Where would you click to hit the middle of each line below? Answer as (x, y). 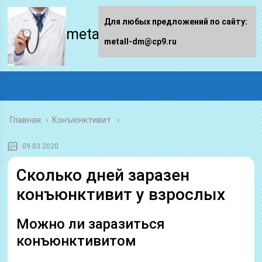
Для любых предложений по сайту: (176, 22)
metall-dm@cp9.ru (140, 42)
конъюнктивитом (77, 241)
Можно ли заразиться (91, 224)
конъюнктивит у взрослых (121, 194)
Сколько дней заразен (103, 175)
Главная (26, 120)
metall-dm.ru (108, 34)
